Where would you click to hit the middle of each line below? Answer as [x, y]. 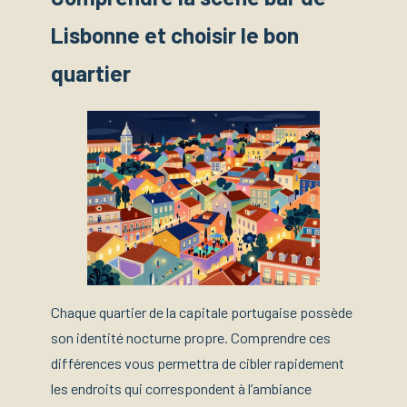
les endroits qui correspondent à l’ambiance [181, 389]
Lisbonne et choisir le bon [175, 35]
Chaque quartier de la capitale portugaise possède [202, 313]
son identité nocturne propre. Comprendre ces [191, 338]
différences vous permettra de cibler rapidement [198, 363]
